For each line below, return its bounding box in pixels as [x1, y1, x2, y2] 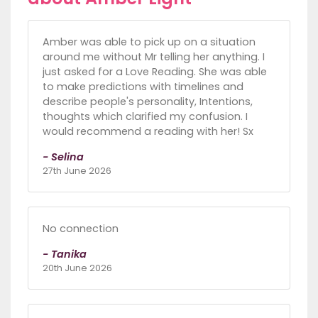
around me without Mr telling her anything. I [43, 50, 265, 65]
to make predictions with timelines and [43, 79, 243, 94]
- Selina [43, 150, 84, 165]
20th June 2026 [43, 262, 112, 275]
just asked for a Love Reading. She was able [43, 65, 267, 79]
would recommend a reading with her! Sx [43, 124, 253, 139]
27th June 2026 [43, 165, 111, 177]
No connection [43, 221, 119, 236]
